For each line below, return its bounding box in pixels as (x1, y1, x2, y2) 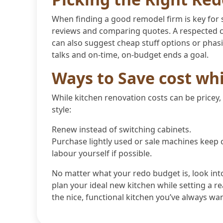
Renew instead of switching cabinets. (52, 123, 191, 135)
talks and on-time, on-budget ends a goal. (52, 49, 209, 60)
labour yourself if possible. (52, 147, 152, 159)
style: (52, 104, 71, 115)
